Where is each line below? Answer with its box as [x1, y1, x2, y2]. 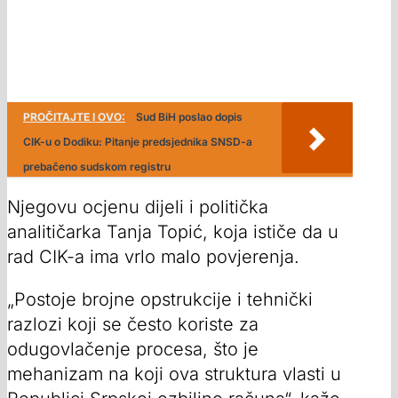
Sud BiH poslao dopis [136, 110, 243, 124]
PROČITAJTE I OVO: [23, 110, 125, 124]
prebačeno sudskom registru [23, 160, 171, 174]
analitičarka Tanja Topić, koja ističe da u [7, 221, 338, 243]
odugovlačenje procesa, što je [7, 338, 259, 361]
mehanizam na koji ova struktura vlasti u [7, 363, 341, 386]
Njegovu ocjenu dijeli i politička [7, 196, 268, 219]
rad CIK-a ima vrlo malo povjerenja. [7, 246, 299, 268]
